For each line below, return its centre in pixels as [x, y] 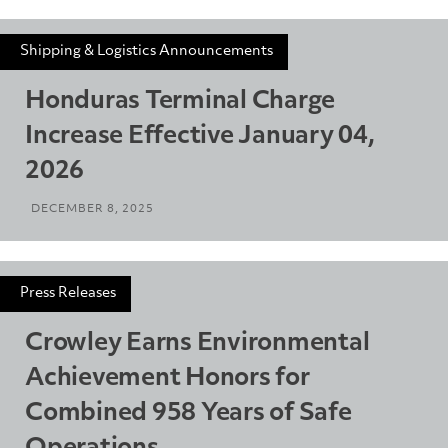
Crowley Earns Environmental [197, 343]
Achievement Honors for [167, 378]
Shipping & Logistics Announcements [146, 51]
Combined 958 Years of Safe [188, 413]
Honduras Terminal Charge [180, 101]
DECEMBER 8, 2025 [92, 209]
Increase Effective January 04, [200, 136]
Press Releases [68, 293]
